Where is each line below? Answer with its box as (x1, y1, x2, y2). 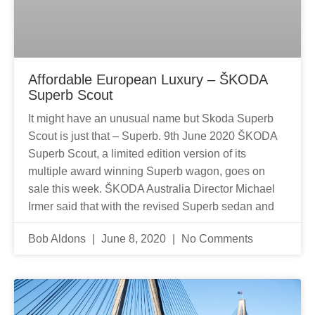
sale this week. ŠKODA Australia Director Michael (28, 182, 275, 195)
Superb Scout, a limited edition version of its (28, 147, 246, 160)
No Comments (179, 232, 253, 245)
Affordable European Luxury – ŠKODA (28, 71, 267, 87)
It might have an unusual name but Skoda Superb (28, 112, 274, 124)
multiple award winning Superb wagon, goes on (28, 165, 265, 177)
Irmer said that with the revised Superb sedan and (28, 200, 274, 212)
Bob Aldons (28, 232, 89, 245)
